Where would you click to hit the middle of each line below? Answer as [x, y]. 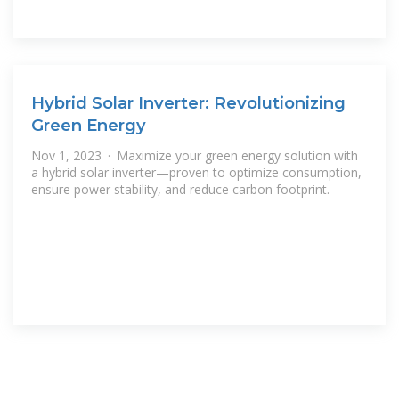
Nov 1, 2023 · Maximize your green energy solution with [195, 155]
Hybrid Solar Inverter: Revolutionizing [188, 103]
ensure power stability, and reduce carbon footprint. [180, 189]
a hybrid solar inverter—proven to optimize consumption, [196, 172]
